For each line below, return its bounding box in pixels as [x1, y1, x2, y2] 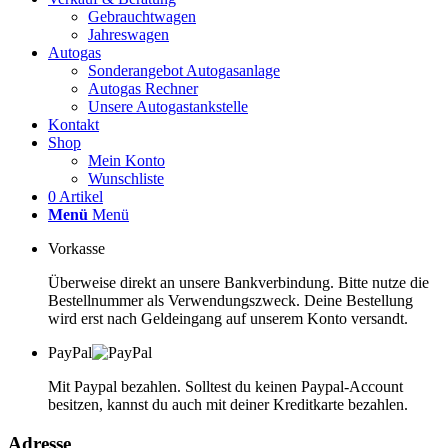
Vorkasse [48, 240, 105, 257]
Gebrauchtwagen [88, 8, 196, 25]
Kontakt [48, 116, 99, 133]
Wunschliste [88, 170, 164, 187]
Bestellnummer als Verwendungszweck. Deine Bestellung [48, 292, 413, 309]
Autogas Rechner [88, 80, 198, 97]
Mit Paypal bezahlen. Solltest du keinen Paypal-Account [48, 378, 403, 395]
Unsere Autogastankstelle [88, 98, 248, 115]
